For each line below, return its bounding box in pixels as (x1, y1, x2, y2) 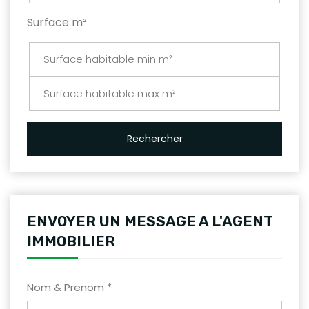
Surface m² (27, 14, 87, 30)
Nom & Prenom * (27, 279, 112, 295)
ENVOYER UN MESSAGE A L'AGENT (27, 212, 273, 230)
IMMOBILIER (27, 232, 115, 250)
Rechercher (126, 131, 183, 146)
